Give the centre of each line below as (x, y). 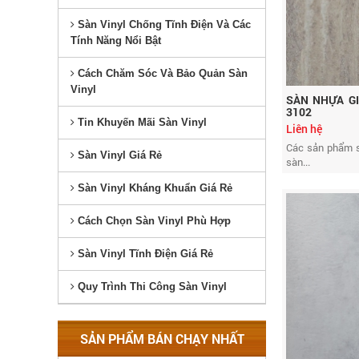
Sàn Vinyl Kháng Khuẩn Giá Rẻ (153, 188)
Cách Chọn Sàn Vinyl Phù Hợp (153, 221)
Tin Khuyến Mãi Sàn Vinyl (141, 122)
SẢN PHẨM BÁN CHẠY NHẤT (162, 339)
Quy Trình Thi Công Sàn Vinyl (151, 286)
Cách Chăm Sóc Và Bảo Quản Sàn (161, 73)
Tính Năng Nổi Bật (116, 40)
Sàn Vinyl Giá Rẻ (118, 155)
